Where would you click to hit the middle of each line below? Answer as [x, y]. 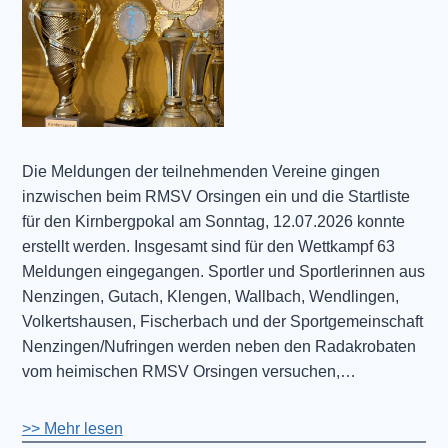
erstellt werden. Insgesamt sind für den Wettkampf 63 [208, 247]
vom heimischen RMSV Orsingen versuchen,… [188, 372]
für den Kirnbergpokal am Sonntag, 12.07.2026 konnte [213, 222]
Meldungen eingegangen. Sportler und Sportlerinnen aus [223, 272]
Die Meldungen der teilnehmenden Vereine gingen [200, 172]
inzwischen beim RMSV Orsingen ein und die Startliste [215, 197]
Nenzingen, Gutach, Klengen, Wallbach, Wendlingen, [210, 297]
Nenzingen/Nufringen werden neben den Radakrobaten [218, 347]
